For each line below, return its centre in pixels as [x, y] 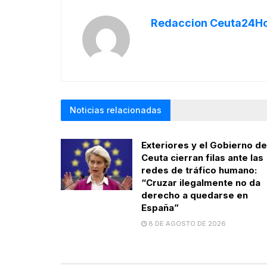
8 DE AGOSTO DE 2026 [186, 223]
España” [160, 208]
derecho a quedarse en [195, 195]
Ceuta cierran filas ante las [202, 158]
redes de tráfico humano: [199, 170]
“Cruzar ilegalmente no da [201, 183]
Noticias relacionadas [116, 110]
